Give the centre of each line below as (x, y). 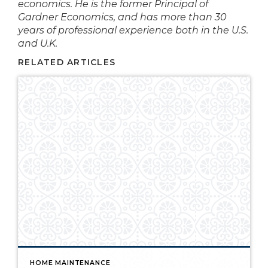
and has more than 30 (171, 17)
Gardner (39, 17)
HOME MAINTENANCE (70, 263)
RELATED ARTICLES (67, 62)
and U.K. (39, 43)
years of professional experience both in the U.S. (133, 30)
